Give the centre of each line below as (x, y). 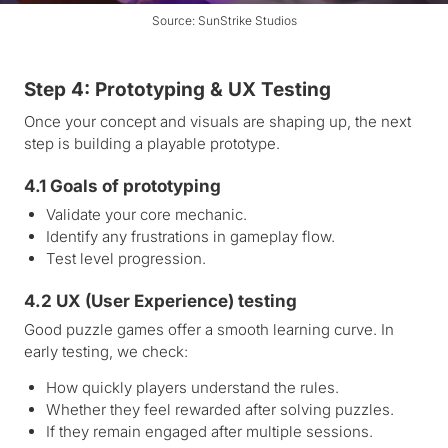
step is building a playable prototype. (152, 144)
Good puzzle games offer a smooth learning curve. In (209, 330)
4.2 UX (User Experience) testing (160, 301)
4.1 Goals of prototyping (122, 186)
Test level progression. (126, 259)
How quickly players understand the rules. (192, 388)
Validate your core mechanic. (146, 215)
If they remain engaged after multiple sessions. (209, 432)
